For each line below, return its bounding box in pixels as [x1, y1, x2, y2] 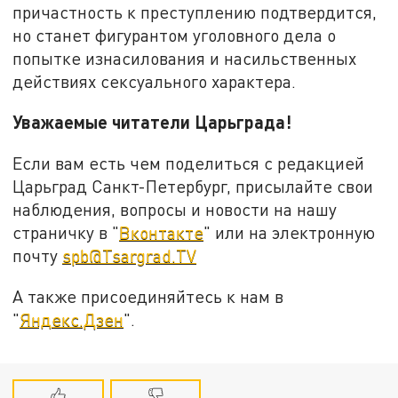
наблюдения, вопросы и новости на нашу [12, 199, 338, 220]
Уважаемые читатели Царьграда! [12, 111, 292, 133]
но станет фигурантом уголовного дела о [12, 24, 337, 45]
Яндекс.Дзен [20, 308, 124, 330]
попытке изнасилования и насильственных [12, 47, 357, 68]
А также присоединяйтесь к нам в [12, 285, 284, 306]
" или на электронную [203, 222, 376, 243]
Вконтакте [119, 222, 204, 243]
